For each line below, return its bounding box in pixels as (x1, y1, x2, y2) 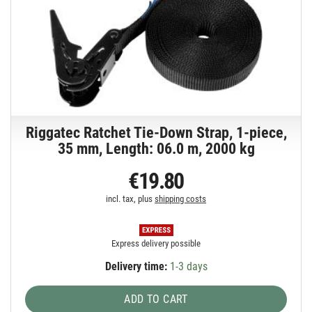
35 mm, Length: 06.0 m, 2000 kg (57, 139, 255, 157)
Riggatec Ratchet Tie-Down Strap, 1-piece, (25, 123, 287, 141)
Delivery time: (104, 259, 167, 273)
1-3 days (166, 259, 208, 273)
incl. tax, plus (106, 193, 155, 204)
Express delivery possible (111, 237, 201, 249)
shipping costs (155, 193, 207, 204)
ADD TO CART (124, 292, 188, 306)
